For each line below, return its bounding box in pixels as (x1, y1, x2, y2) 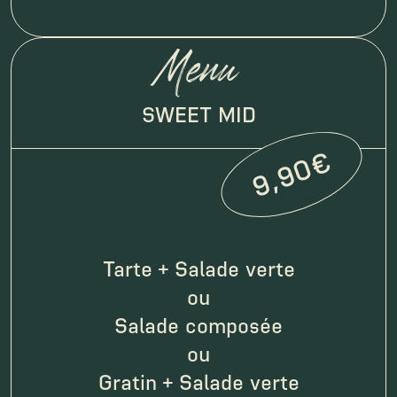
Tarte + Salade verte (102, 255, 295, 282)
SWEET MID (141, 101, 256, 128)
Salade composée (114, 312, 283, 339)
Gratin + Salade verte (97, 369, 300, 395)
